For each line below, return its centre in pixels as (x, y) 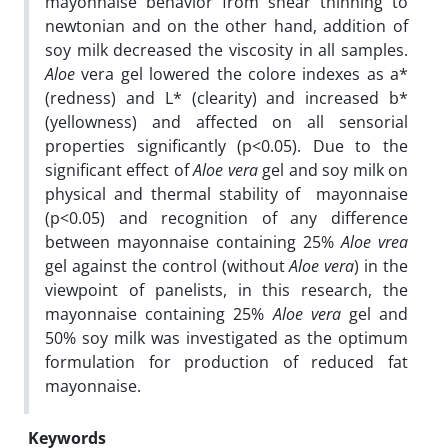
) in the (381, 265)
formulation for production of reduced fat (226, 361)
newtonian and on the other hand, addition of (226, 25)
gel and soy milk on (333, 169)
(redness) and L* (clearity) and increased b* (226, 97)
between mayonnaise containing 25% (193, 241)
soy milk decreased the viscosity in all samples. (226, 49)
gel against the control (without (167, 265)
